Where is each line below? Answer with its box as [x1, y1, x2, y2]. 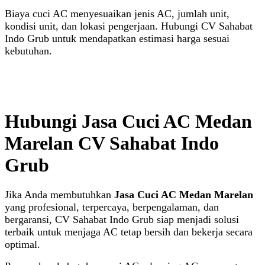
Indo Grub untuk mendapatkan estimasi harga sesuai [5, 33, 230, 45]
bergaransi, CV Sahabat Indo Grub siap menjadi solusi [5, 214, 239, 226]
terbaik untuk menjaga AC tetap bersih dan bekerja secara [5, 226, 253, 238]
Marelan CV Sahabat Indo [5, 132, 219, 154]
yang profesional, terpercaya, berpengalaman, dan [5, 201, 219, 214]
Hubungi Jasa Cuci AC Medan [5, 110, 252, 132]
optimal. [5, 238, 40, 251]
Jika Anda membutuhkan [5, 189, 114, 201]
